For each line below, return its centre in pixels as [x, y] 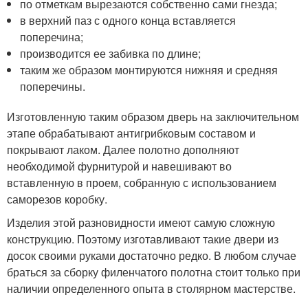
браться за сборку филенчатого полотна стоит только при [154, 272]
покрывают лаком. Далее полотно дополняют [123, 150]
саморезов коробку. [57, 199]
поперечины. [53, 86]
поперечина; [52, 37]
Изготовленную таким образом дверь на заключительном [153, 117]
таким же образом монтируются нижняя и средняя [149, 70]
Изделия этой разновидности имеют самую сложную [141, 222]
